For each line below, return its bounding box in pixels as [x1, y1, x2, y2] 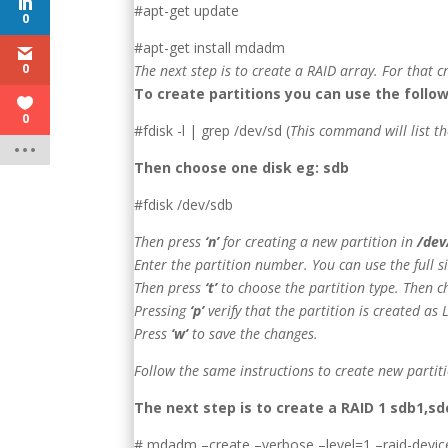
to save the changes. [188, 323, 319, 343]
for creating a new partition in [219, 231, 414, 251]
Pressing [134, 300, 187, 320]
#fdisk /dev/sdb [134, 194, 234, 214]
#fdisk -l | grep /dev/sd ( [134, 120, 291, 140]
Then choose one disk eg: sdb [134, 157, 350, 177]
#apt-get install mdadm [134, 37, 286, 57]
